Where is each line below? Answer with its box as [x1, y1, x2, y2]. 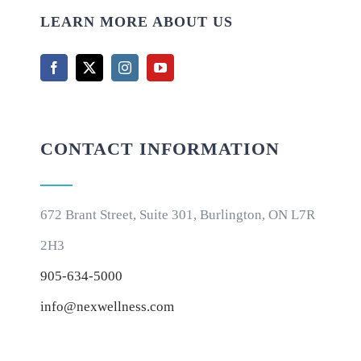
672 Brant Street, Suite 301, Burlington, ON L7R [39, 206, 315, 222]
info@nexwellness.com [39, 298, 174, 314]
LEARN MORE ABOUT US [39, 13, 233, 30]
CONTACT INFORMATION [39, 138, 280, 159]
